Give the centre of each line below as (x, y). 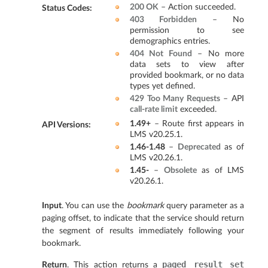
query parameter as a (204, 206)
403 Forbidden (163, 20)
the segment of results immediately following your (143, 231)
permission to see (187, 31)
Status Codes (66, 8)
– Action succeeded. (197, 7)
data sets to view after (187, 65)
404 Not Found (161, 54)
